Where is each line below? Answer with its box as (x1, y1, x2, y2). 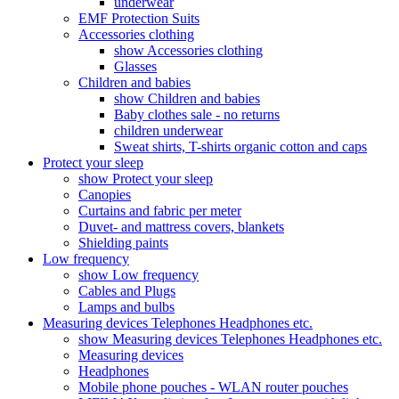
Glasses (114, 59, 157, 75)
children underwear (114, 123, 223, 139)
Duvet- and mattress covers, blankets (78, 219, 284, 235)
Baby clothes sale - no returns (114, 107, 280, 123)
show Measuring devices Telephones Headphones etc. (78, 331, 382, 347)
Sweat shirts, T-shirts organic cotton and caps (114, 139, 367, 155)
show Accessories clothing (114, 43, 263, 59)
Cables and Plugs (78, 283, 175, 299)
